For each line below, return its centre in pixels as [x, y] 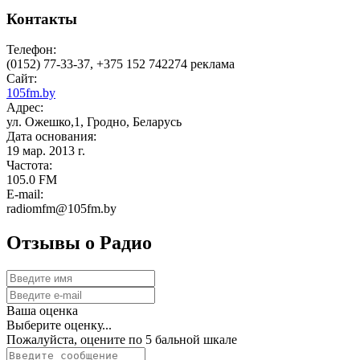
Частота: [29, 166]
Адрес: [25, 108]
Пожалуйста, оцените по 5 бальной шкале [122, 340]
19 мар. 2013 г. [46, 151]
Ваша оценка [42, 311]
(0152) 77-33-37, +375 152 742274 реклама [121, 64]
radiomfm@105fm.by [61, 209]
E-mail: [25, 194]
